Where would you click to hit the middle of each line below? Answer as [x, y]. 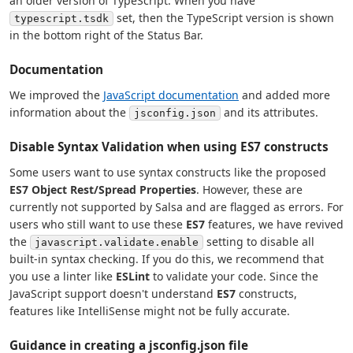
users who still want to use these [98, 224]
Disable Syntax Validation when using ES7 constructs [169, 146]
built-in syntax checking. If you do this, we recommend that [167, 258]
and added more [284, 95]
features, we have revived [274, 224]
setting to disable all [259, 241]
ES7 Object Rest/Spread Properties [103, 189]
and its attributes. [269, 112]
